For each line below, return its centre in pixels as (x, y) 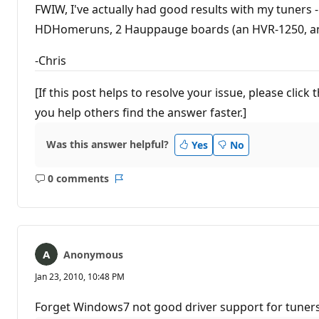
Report (135, 185)
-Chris (51, 60)
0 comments (78, 179)
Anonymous (93, 254)
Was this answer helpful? (108, 145)
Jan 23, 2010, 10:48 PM (80, 276)
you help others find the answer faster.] (141, 112)
